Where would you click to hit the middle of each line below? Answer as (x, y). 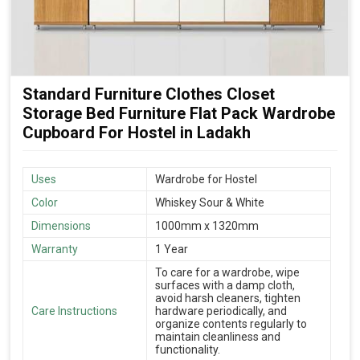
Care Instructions (74, 311)
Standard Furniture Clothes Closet (149, 94)
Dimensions (61, 225)
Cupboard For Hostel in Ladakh (137, 132)
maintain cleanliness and (218, 336)
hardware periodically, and (221, 311)
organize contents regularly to (231, 323)
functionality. (188, 349)
